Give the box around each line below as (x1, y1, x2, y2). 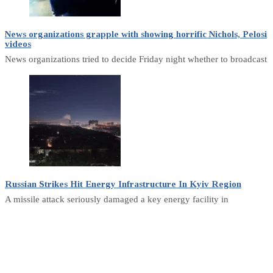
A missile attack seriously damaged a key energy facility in (5, 194, 229, 204)
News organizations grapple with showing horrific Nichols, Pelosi (5, 29, 267, 39)
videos (5, 38, 31, 49)
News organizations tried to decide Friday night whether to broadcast (5, 54, 267, 64)
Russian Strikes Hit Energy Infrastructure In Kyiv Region (5, 179, 241, 189)
